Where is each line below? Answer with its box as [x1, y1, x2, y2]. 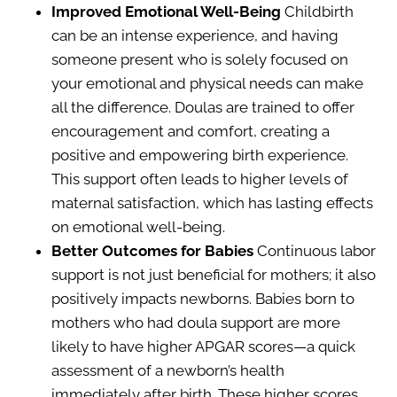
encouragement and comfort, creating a [51, 121, 330, 140]
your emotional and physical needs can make [51, 74, 363, 92]
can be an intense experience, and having [51, 26, 339, 44]
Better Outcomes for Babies [51, 241, 253, 260]
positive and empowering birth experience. [51, 145, 348, 164]
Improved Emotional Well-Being [51, 2, 281, 20]
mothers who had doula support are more [51, 313, 340, 331]
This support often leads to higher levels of [51, 169, 348, 188]
